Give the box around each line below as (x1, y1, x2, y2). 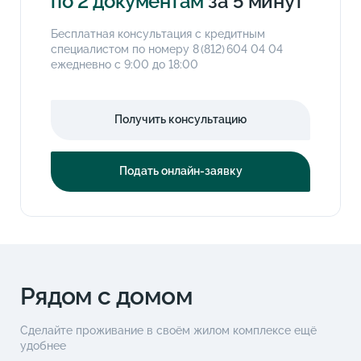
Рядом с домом (19, 281, 193, 310)
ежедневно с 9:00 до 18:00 (51, 57, 199, 71)
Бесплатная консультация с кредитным (51, 27, 266, 40)
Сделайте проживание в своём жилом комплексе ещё (19, 323, 317, 337)
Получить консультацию (114, 113, 247, 127)
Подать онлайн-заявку (118, 164, 243, 178)
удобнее (19, 338, 66, 352)
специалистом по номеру (51, 42, 193, 56)
